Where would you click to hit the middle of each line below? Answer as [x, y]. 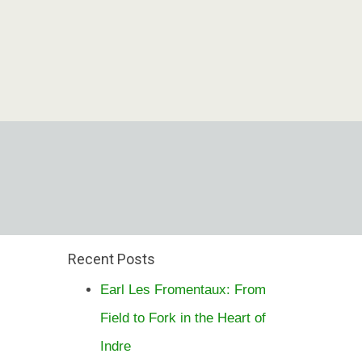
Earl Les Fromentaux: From [183, 290]
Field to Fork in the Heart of [183, 318]
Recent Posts [111, 259]
